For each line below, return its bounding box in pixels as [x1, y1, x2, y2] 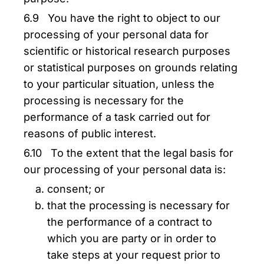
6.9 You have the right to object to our [24, 12, 220, 24]
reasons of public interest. [24, 127, 156, 140]
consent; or [47, 183, 105, 195]
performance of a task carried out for [24, 111, 210, 123]
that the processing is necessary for [47, 199, 230, 212]
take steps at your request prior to [47, 249, 220, 261]
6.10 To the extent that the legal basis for [24, 147, 233, 159]
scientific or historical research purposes [24, 45, 230, 57]
